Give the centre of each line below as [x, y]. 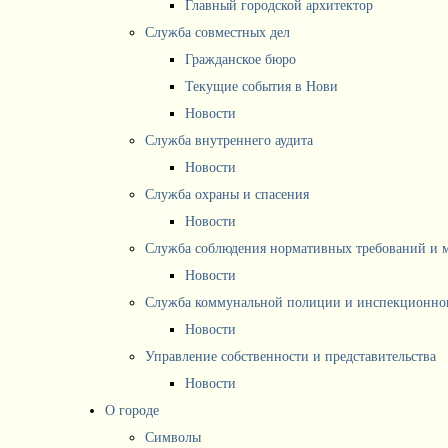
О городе [132, 410]
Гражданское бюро [240, 59]
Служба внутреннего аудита [229, 140]
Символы [173, 437]
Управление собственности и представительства [290, 356]
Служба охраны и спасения [227, 194]
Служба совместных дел [217, 32]
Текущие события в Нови [261, 86]
